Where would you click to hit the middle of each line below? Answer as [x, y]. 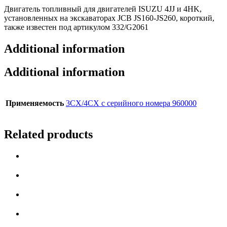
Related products [48, 135]
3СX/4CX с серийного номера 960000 [131, 103]
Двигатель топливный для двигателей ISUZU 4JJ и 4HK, [103, 9]
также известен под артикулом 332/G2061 [76, 27]
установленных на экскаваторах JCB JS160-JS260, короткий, [109, 18]
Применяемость [35, 103]
